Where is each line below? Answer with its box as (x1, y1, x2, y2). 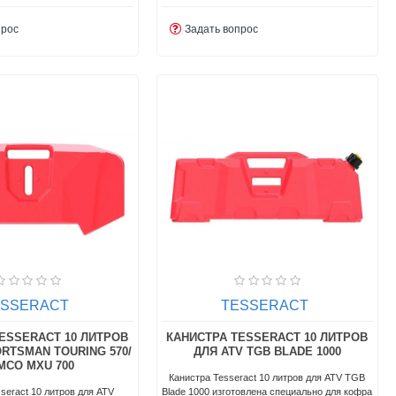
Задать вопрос (185, 22, 259, 35)
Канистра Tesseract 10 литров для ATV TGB (169, 371, 366, 383)
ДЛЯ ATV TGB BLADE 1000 (193, 344, 341, 358)
